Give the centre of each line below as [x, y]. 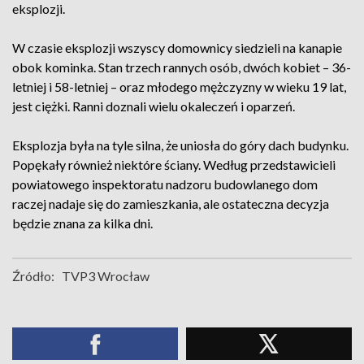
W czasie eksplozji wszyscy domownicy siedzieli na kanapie [177, 48]
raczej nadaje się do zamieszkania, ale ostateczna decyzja [171, 204]
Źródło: [33, 276]
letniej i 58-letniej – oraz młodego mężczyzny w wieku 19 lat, [179, 87]
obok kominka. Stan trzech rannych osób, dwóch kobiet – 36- [182, 67]
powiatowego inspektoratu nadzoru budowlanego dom [165, 184]
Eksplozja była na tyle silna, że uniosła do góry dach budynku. [180, 145]
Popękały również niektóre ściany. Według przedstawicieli [174, 165]
